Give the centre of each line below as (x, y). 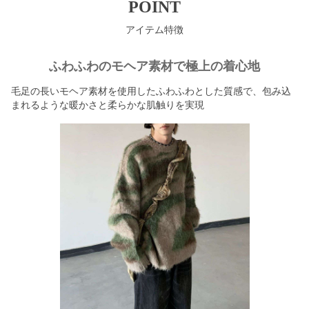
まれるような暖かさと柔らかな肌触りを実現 (108, 105)
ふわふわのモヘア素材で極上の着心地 (154, 66)
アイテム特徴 (154, 30)
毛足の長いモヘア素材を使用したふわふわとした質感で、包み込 (151, 91)
